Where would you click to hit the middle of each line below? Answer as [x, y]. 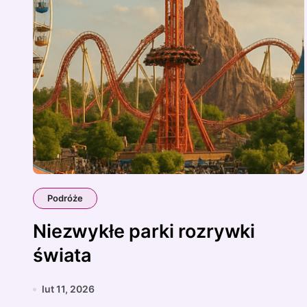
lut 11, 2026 [68, 289]
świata [63, 255]
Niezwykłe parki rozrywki [144, 231]
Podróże [65, 198]
